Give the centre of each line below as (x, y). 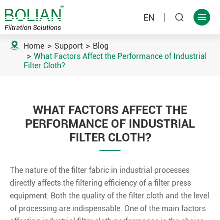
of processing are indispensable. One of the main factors (108, 208)
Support (69, 46)
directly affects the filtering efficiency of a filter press (100, 183)
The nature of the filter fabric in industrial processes (100, 170)
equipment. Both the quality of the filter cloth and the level (110, 196)
